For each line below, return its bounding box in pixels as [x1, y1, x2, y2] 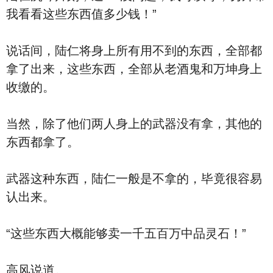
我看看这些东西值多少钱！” [6, 7, 157, 21]
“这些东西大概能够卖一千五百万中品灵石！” [6, 227, 246, 240]
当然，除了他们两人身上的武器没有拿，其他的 [6, 117, 262, 130]
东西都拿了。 [6, 135, 79, 149]
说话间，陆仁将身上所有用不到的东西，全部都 [6, 44, 262, 57]
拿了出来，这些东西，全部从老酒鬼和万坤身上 [6, 62, 262, 76]
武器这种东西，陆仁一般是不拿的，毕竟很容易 [6, 172, 262, 185]
